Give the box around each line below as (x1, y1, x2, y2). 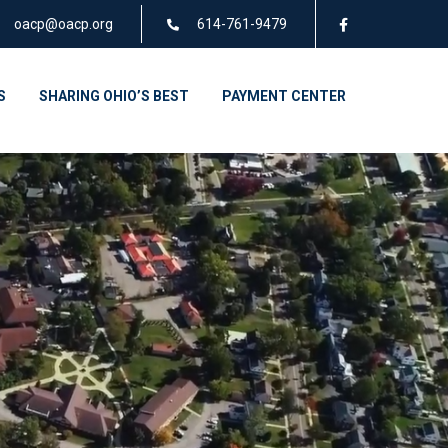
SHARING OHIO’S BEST (39, 88, 189, 104)
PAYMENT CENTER (222, 88, 346, 104)
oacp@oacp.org (14, 16, 113, 32)
